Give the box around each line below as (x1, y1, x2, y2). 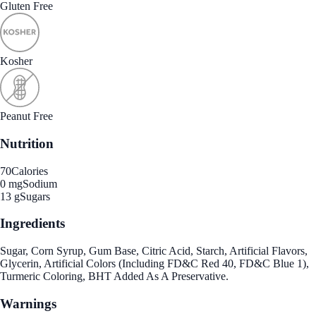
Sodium (23, 177, 57, 190)
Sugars (20, 190, 50, 202)
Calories (11, 164, 48, 177)
